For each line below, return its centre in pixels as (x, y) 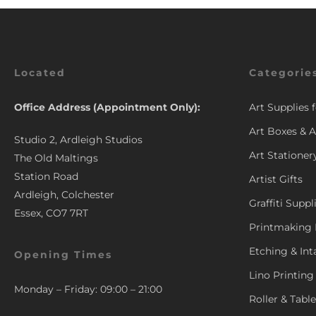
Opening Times (63, 255)
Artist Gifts (275, 179)
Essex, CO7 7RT (51, 213)
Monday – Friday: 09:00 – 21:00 (88, 289)
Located (40, 73)
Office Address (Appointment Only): (107, 107)
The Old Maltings (56, 158)
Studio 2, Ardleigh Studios (78, 140)
